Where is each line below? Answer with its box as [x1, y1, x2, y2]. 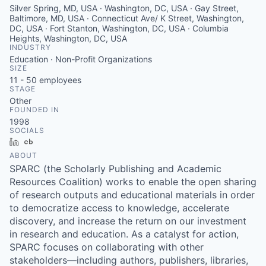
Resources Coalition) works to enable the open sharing [9, 176, 256, 188]
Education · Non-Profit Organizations [9, 54, 152, 64]
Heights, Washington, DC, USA [9, 33, 127, 43]
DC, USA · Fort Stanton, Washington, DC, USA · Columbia [9, 23, 229, 33]
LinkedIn [23, 137, 56, 147]
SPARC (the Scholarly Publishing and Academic [9, 163, 221, 175]
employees [37, 75, 81, 85]
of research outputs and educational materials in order [9, 189, 255, 201]
